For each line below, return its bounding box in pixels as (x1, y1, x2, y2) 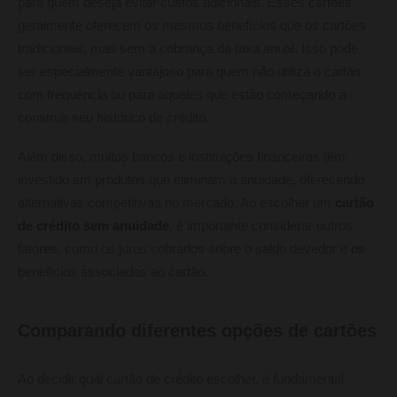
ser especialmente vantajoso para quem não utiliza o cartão (18, 64, 361, 79)
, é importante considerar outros (169, 218, 353, 233)
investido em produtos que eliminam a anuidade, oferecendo (18, 172, 364, 187)
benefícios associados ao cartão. (18, 264, 208, 279)
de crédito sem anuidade (18, 218, 169, 233)
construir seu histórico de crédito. (18, 110, 209, 125)
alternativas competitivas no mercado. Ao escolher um (18, 195, 335, 210)
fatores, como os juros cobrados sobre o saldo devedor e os (18, 241, 365, 256)
